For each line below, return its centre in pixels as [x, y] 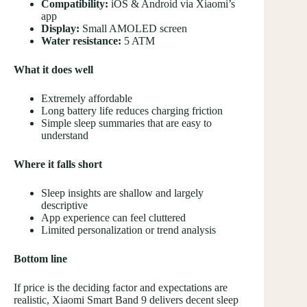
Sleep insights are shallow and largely [122, 193]
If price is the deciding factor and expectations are [121, 287]
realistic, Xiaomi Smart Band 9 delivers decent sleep [126, 299]
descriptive [64, 205]
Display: [60, 28]
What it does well [53, 69]
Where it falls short [58, 164]
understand [65, 135]
